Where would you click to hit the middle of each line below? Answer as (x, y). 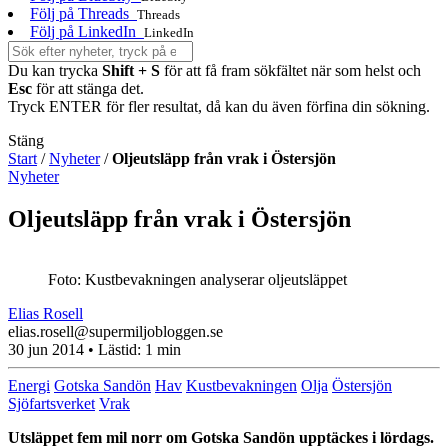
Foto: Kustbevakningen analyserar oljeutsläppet (197, 279)
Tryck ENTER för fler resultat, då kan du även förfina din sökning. (219, 106)
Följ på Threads (79, 13)
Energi (29, 385)
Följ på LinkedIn (83, 31)
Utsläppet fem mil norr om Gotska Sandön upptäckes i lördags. (221, 437)
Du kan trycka (55, 70)
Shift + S (131, 70)
